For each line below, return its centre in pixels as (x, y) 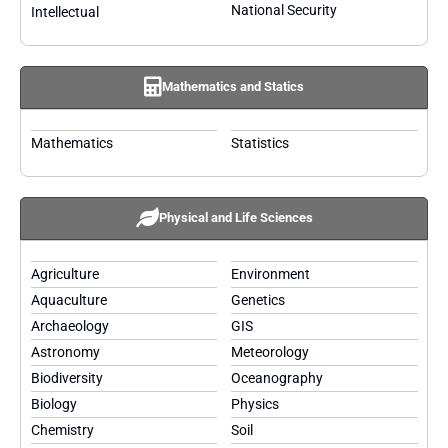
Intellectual (64, 12)
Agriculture (64, 274)
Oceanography (277, 378)
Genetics (258, 300)
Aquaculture (68, 300)
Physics (255, 404)
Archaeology (69, 326)
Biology (53, 404)
